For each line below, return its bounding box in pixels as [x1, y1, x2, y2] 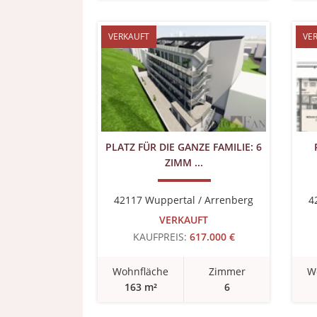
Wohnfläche [113, 265, 168, 278]
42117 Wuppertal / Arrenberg [114, 193, 253, 207]
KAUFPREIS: [132, 230, 187, 243]
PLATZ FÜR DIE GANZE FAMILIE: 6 [105, 140, 262, 154]
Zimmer [208, 265, 246, 278]
